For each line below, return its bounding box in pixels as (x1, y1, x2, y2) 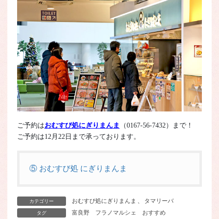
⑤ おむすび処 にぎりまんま (29, 164, 127, 173)
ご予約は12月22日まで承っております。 (17, 133, 140, 141)
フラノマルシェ (95, 209, 136, 216)
